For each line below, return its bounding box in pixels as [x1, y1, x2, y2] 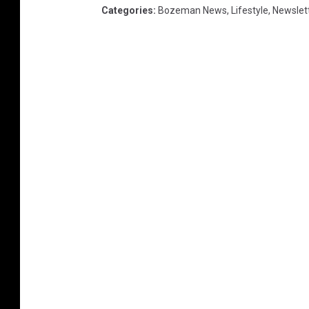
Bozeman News [158, 5, 227, 17]
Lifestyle [231, 5, 268, 17]
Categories [101, 5, 153, 17]
